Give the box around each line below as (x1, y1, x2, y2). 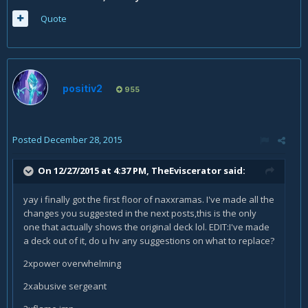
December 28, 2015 (44, 133, 122, 146)
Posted (12, 133, 44, 146)
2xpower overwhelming (23, 256, 121, 269)
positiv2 (63, 82, 102, 94)
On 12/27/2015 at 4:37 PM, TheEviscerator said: (38, 164, 245, 177)
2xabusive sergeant (23, 279, 107, 292)
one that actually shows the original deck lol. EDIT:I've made (23, 220, 269, 233)
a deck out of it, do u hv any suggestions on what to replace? (23, 234, 274, 247)
